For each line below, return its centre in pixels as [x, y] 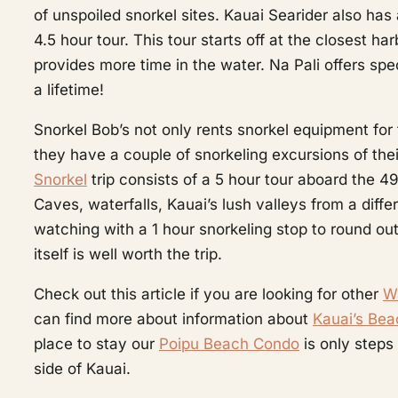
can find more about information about [173, 319]
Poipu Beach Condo [229, 344]
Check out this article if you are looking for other [208, 294]
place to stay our [96, 344]
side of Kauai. [82, 369]
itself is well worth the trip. [127, 254]
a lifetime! [68, 90]
